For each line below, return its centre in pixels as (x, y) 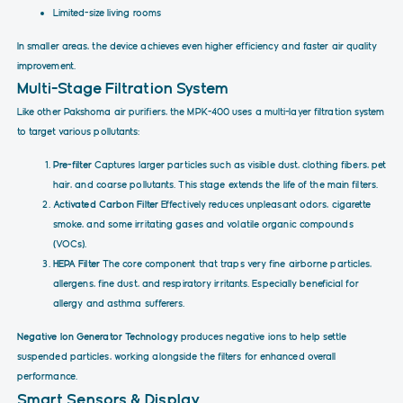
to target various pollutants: (78, 131)
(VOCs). (70, 244)
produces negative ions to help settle (262, 336)
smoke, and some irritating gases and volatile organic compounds (203, 224)
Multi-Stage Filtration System (123, 89)
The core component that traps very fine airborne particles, (236, 264)
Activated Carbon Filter (105, 204)
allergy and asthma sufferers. (119, 303)
